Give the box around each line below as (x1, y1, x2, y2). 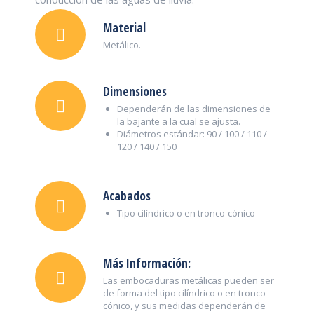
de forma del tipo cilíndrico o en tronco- (103, 287, 268, 299)
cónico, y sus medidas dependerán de (103, 299, 266, 312)
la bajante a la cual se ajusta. (117, 115, 240, 128)
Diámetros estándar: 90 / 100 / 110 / (117, 128, 267, 140)
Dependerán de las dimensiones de (117, 102, 271, 115)
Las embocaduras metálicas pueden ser (103, 274, 274, 287)
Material (103, 20, 146, 36)
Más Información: (103, 255, 191, 271)
